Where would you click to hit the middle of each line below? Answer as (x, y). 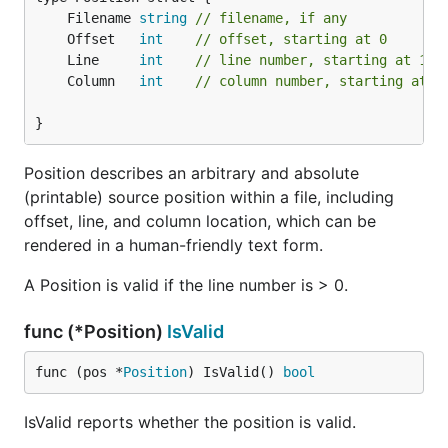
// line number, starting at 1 (311, 60)
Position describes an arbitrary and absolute (191, 173)
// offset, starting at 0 (291, 39)
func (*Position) (95, 331)
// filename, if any (271, 18)
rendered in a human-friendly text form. (173, 245)
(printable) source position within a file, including (209, 197)
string (163, 18)
